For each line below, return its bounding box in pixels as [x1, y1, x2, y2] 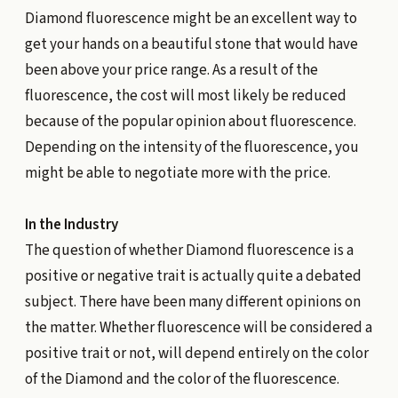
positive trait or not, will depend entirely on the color [24, 342, 369, 364]
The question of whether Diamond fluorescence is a [24, 239, 354, 261]
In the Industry [24, 213, 118, 235]
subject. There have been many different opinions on [24, 291, 361, 313]
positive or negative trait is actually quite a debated [24, 265, 362, 287]
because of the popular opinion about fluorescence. [24, 110, 356, 132]
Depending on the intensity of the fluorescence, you [24, 136, 359, 158]
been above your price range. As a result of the [24, 59, 318, 81]
